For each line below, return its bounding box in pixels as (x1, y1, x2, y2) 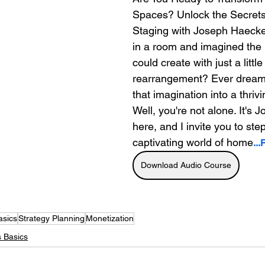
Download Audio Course (141, 160, 231, 170)
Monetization (86, 213, 134, 223)
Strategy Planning (18, 213, 85, 223)
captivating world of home (132, 135, 253, 148)
